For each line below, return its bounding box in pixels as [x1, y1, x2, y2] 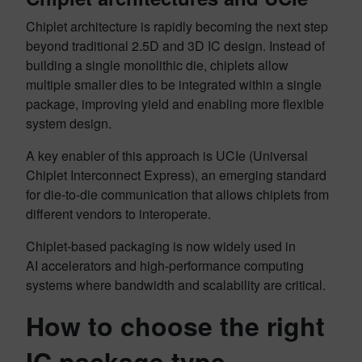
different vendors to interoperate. [26, 204, 214, 223]
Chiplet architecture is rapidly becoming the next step [26, 17, 328, 36]
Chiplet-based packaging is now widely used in [26, 237, 296, 255]
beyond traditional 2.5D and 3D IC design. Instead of [26, 36, 325, 55]
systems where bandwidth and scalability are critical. [26, 276, 326, 294]
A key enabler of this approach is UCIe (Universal [26, 146, 308, 165]
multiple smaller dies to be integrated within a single [26, 75, 322, 94]
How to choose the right [26, 307, 325, 344]
